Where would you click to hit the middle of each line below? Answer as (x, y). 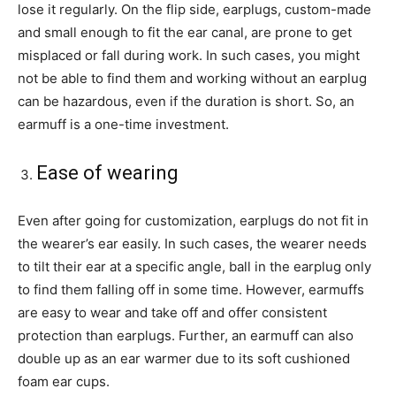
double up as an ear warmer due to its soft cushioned (184, 359)
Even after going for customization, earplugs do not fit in (193, 221)
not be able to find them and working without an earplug (192, 79)
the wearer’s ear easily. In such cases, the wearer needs (192, 244)
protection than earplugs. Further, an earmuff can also (186, 336)
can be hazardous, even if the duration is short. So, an (186, 102)
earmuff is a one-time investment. (123, 125)
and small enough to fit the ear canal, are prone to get (185, 33)
